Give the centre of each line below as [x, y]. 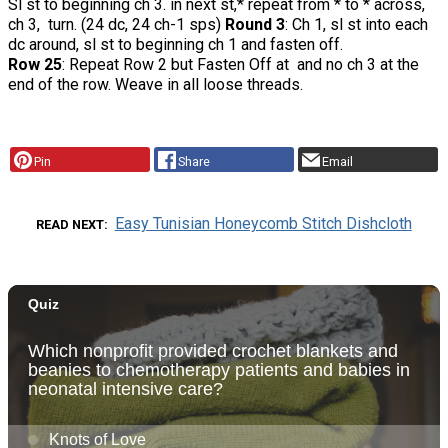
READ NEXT [70, 225]
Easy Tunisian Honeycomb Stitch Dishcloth [263, 224]
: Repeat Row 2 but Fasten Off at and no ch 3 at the [240, 64]
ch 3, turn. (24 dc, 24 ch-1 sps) [116, 24]
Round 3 [255, 24]
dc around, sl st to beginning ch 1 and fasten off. [175, 44]
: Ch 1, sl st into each [356, 24]
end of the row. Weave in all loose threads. [155, 84]
